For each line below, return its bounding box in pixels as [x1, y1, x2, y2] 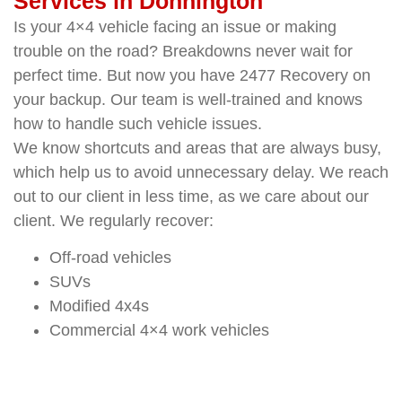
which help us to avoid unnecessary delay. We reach [13, 162, 389, 181]
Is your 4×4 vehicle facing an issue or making [13, 17, 336, 36]
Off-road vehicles [49, 248, 171, 267]
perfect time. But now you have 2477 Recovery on [13, 66, 371, 84]
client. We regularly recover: [13, 211, 214, 230]
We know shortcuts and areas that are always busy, [13, 138, 381, 157]
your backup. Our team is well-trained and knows [13, 90, 363, 109]
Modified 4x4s [49, 296, 149, 315]
